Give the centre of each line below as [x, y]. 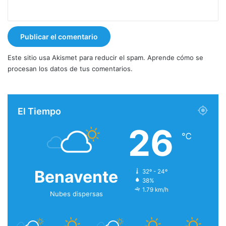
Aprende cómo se [175, 58]
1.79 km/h [155, 190]
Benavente [76, 177]
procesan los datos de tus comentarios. [70, 69]
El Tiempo [39, 111]
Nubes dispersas [76, 194]
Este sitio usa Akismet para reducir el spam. [77, 58]
